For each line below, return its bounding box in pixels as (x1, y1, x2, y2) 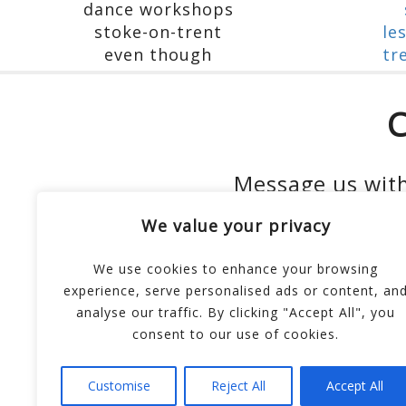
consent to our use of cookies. (132, 325, 339, 343)
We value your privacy (140, 214, 331, 237)
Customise (87, 377, 150, 394)
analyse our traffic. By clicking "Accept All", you (76, 304, 395, 321)
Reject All (210, 377, 266, 394)
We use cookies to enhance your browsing (93, 260, 378, 277)
